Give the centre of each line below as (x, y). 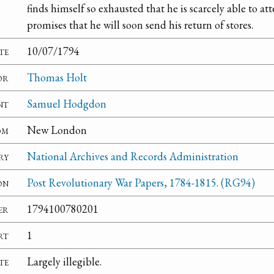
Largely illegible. (64, 262)
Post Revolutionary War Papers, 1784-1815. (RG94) (141, 183)
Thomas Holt (57, 78)
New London (57, 130)
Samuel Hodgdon (67, 104)
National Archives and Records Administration (133, 157)
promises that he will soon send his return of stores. (140, 25)
